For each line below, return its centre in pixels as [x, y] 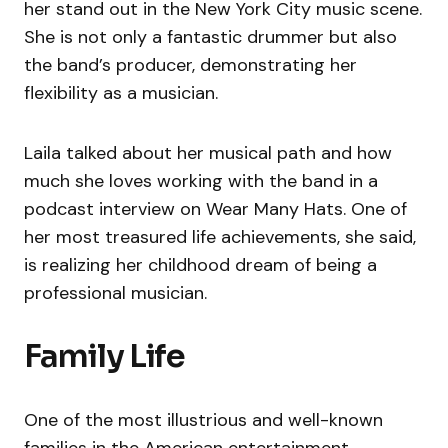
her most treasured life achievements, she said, [220, 237]
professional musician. [115, 293]
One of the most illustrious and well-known [203, 420]
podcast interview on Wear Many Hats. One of [215, 209]
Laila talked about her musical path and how [208, 153]
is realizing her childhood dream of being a [200, 265]
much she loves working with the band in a [201, 181]
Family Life [104, 356]
